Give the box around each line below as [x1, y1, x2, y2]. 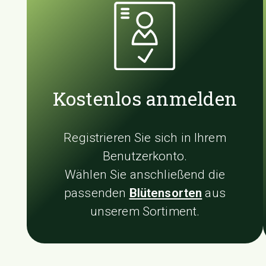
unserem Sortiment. [90, 204, 200, 218]
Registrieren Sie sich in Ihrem [64, 130, 226, 145]
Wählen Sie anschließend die [64, 167, 226, 182]
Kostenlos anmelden [52, 85, 237, 111]
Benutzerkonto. [102, 148, 188, 163]
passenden [64, 185, 129, 200]
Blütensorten [129, 185, 202, 200]
